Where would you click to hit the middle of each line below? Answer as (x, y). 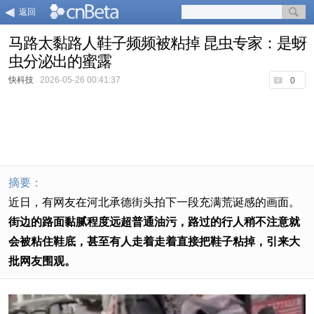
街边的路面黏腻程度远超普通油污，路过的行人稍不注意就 (154, 222)
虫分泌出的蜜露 (60, 61)
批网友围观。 (42, 261)
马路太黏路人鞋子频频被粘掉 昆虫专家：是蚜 (157, 43)
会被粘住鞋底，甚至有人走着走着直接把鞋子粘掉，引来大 (154, 241)
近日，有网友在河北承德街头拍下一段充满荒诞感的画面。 (154, 202)
